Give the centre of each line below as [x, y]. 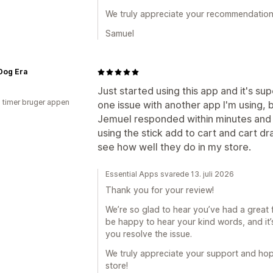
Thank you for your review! [160, 190]
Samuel [120, 33]
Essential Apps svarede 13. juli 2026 [170, 174]
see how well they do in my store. [174, 147]
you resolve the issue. [149, 234]
